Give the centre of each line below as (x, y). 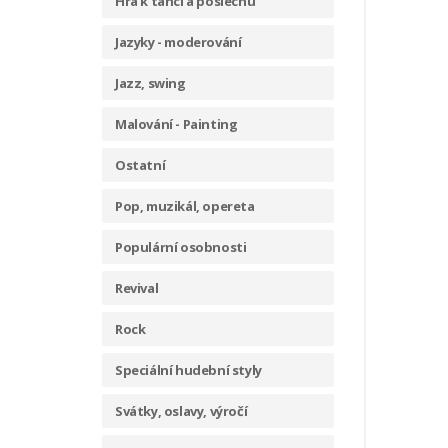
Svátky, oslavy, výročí (181, 411)
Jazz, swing (150, 83)
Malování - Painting (176, 124)
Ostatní (140, 165)
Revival (137, 288)
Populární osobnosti (181, 247)
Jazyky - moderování (178, 42)
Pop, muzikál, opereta (185, 206)
